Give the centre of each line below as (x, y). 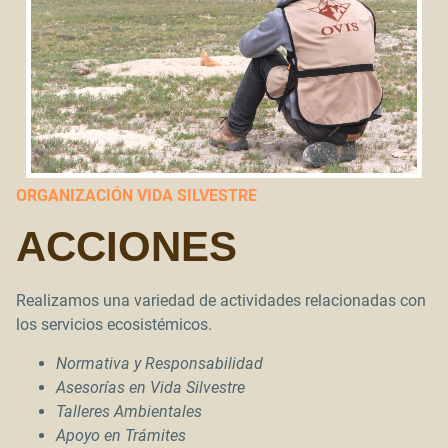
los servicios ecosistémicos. (114, 325)
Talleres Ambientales (129, 411)
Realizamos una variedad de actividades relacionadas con (221, 301)
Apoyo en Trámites (121, 435)
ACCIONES (126, 247)
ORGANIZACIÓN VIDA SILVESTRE (136, 196)
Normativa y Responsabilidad (159, 363)
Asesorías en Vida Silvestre (150, 387)
